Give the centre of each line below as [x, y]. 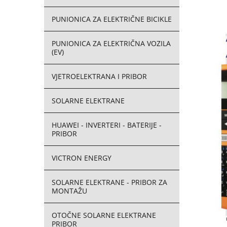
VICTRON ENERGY [82, 158]
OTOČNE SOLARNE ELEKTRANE [104, 215]
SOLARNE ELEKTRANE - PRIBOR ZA [109, 182]
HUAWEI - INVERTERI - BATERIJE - [107, 125]
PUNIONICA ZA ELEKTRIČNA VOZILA [111, 43]
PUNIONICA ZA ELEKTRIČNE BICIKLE [112, 19]
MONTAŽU [69, 191]
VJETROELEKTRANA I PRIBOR [99, 76]
